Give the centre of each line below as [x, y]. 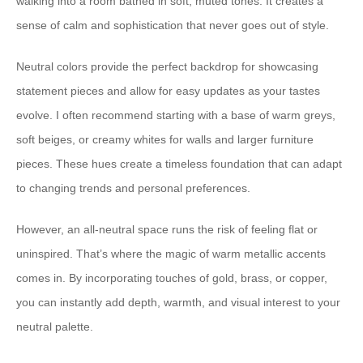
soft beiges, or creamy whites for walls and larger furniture [165, 139]
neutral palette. [55, 327]
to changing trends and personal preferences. [133, 188]
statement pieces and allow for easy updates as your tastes [168, 91]
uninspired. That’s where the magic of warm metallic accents [171, 254]
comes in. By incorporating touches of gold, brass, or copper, [172, 278]
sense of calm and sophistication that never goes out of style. [173, 25]
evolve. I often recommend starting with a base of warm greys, [176, 115]
